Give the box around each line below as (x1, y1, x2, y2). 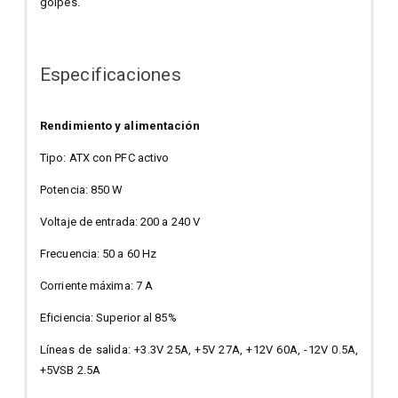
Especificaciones (40, 64, 181, 86)
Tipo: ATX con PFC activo (40, 150, 170, 164)
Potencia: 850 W (40, 182, 123, 196)
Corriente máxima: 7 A (40, 278, 154, 292)
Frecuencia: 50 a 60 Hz (40, 246, 157, 260)
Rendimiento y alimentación (40, 118, 200, 132)
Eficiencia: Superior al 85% (40, 310, 177, 324)
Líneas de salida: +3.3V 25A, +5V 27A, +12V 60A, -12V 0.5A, (40, 342, 358, 356)
